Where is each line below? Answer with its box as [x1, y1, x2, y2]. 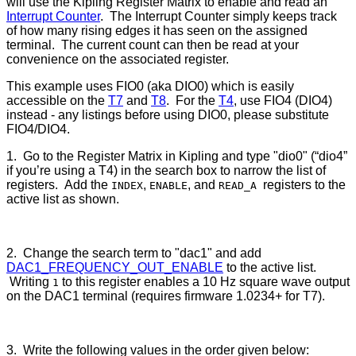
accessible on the [6, 93, 108, 107]
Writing [6, 274, 52, 288]
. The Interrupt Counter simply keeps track [100, 9, 337, 23]
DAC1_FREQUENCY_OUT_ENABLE [6, 260, 223, 274]
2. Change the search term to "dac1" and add [6, 246, 261, 260]
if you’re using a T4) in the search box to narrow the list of [6, 163, 326, 177]
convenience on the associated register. [6, 52, 229, 66]
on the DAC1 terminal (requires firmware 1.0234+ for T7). [6, 288, 325, 303]
